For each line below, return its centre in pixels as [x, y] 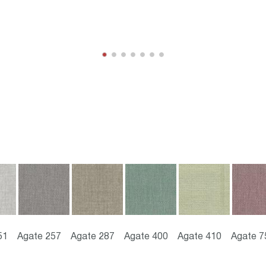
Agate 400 [146, 237]
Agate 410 [199, 237]
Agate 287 [93, 237]
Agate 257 [39, 237]
